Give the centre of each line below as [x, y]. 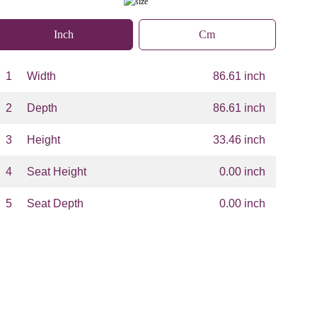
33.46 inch [240, 140]
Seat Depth [55, 204]
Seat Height [57, 172]
